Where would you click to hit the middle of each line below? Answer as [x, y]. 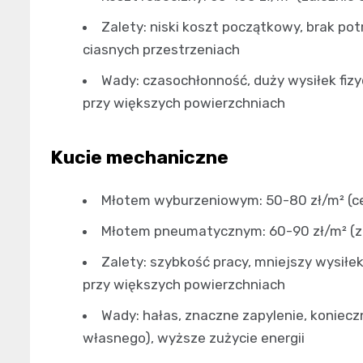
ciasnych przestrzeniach [161, 49]
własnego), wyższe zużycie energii [194, 337]
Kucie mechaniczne [139, 157]
